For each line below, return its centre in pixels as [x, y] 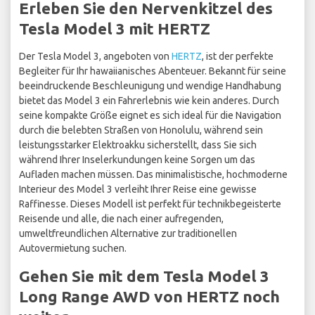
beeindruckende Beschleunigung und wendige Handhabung [150, 86]
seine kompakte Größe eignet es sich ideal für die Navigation [150, 116]
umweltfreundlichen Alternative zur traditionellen [128, 234]
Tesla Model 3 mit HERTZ [115, 29]
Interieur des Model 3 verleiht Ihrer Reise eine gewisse [138, 189]
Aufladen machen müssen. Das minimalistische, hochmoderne [153, 175]
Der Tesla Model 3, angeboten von [95, 57]
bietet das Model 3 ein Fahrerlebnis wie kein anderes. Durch [149, 101]
